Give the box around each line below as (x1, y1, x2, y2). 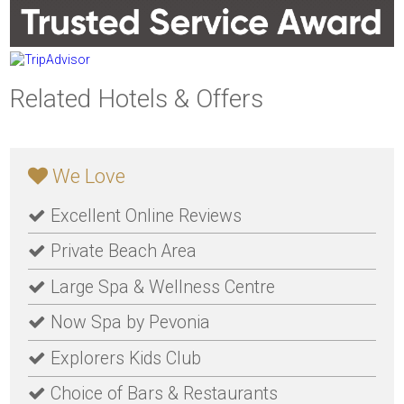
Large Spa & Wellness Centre (45, 276, 275, 298)
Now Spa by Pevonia (45, 312, 210, 334)
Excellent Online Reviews (45, 205, 242, 226)
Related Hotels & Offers (10, 83, 264, 114)
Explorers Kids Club (45, 347, 201, 369)
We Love (47, 164, 125, 188)
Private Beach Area (45, 241, 197, 262)
